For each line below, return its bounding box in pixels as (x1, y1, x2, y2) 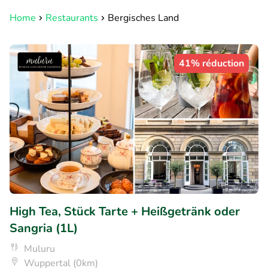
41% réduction (179, 57, 244, 70)
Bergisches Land (108, 11, 179, 25)
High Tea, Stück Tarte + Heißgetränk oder (10, 203, 240, 220)
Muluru (24, 242, 55, 255)
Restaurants (45, 11, 98, 25)
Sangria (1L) (10, 220, 78, 236)
